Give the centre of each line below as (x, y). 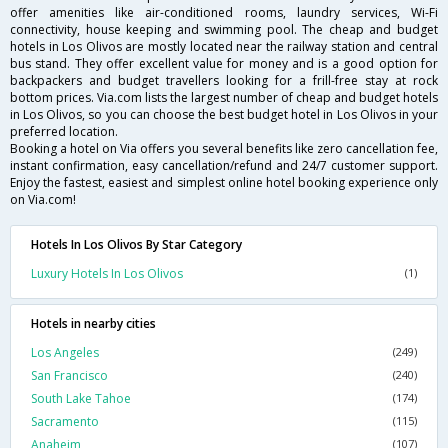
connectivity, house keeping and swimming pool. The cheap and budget (224, 30)
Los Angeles (65, 353)
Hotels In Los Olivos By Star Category (136, 245)
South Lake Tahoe (81, 399)
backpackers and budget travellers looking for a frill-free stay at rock (224, 81)
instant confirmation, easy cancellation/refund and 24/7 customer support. (224, 166)
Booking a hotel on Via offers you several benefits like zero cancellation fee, (224, 149)
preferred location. (64, 132)
